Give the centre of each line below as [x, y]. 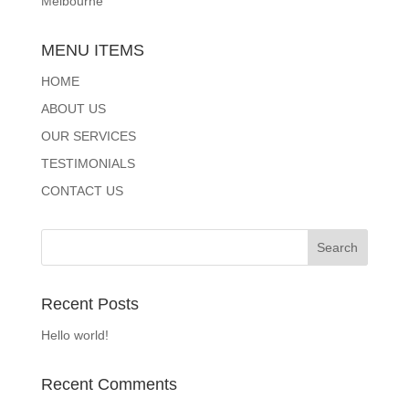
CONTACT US [82, 191]
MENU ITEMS [92, 50]
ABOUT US [73, 109]
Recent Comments [109, 384]
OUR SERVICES [88, 136]
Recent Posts [89, 304]
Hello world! [74, 335]
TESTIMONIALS [88, 163]
